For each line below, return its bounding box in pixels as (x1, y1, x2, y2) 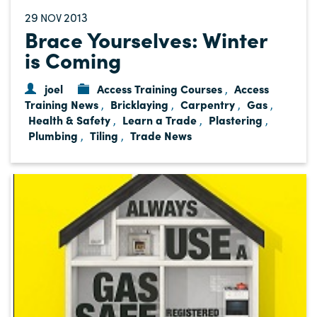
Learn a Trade (122, 112, 197, 128)
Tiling (90, 127, 118, 144)
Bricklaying (110, 96, 168, 113)
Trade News (130, 127, 192, 144)
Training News (25, 96, 98, 113)
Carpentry (180, 96, 235, 113)
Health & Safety (28, 112, 110, 128)
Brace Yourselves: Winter (25, 24, 267, 54)
